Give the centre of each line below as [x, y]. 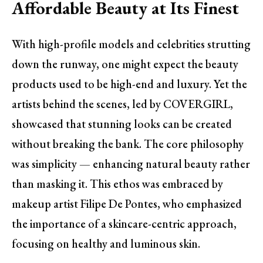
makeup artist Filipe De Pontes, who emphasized [127, 204]
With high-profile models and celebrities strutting [131, 44]
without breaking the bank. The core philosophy [128, 144]
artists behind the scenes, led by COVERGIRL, [122, 104]
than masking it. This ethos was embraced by [117, 184]
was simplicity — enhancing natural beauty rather [131, 164]
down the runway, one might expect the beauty [125, 64]
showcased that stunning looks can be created [122, 124]
